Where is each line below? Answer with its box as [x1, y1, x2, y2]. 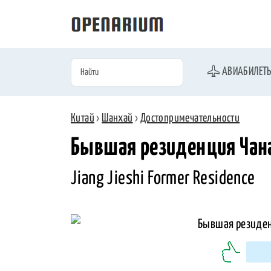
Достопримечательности [140, 113, 240, 125]
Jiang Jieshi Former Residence [71, 169, 255, 188]
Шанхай [102, 113, 133, 125]
